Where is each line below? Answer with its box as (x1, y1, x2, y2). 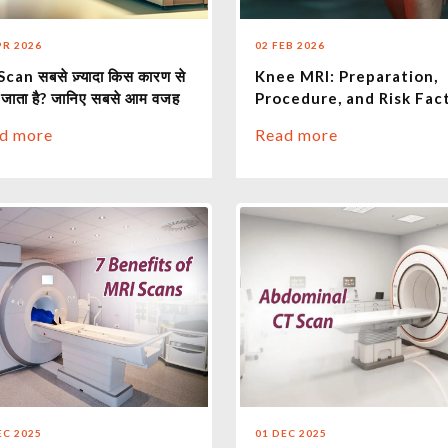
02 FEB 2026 (254, 39, 325, 52)
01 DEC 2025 (254, 427, 327, 440)
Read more (254, 125, 338, 145)
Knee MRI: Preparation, (254, 67, 438, 86)
